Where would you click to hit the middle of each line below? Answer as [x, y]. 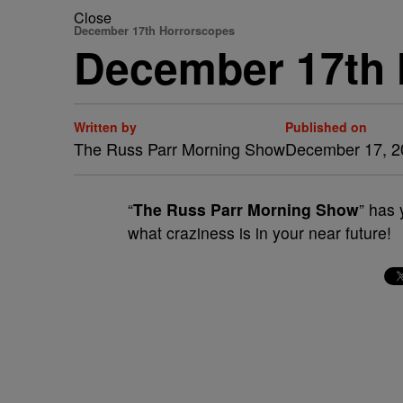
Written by [105, 127]
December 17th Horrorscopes [154, 31]
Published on [326, 127]
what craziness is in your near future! [260, 233]
